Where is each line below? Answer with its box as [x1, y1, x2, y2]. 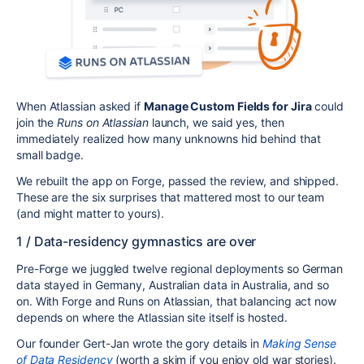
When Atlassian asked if [16, 99, 144, 114]
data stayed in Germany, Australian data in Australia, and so [16, 278, 329, 292]
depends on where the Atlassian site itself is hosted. [16, 310, 288, 325]
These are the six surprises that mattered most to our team [16, 190, 325, 205]
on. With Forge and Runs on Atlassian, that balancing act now [16, 294, 336, 309]
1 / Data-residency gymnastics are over [16, 233, 257, 250]
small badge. [16, 148, 84, 162]
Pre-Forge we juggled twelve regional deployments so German [16, 262, 344, 276]
